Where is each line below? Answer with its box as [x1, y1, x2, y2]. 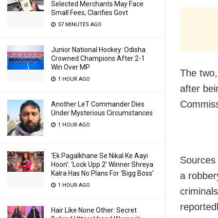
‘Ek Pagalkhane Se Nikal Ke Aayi [51, 152, 148, 160]
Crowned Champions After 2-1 [51, 54, 145, 62]
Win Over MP [51, 63, 90, 71]
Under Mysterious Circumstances [51, 109, 153, 117]
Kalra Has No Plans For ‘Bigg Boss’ [51, 169, 154, 177]
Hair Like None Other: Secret [51, 206, 137, 214]
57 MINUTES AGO [56, 21, 102, 28]
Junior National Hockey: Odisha [51, 46, 145, 54]
